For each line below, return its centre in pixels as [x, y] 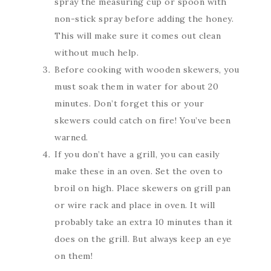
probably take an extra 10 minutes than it [144, 222]
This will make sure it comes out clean [138, 35]
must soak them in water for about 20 [136, 86]
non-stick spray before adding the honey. [144, 18]
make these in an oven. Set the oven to [139, 171]
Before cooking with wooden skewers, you [147, 69]
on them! [73, 256]
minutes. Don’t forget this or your [129, 103]
